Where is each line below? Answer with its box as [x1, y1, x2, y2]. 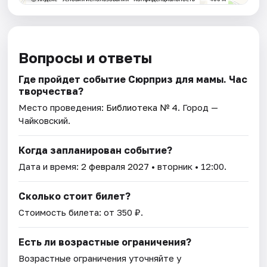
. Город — [178, 102, 219, 113]
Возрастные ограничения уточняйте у [18, 253, 182, 264]
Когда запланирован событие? [18, 144, 173, 157]
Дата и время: [18, 161, 82, 172]
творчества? [18, 85, 84, 98]
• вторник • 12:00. [149, 161, 227, 172]
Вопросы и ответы [18, 49, 153, 67]
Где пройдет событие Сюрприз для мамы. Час [18, 73, 248, 86]
